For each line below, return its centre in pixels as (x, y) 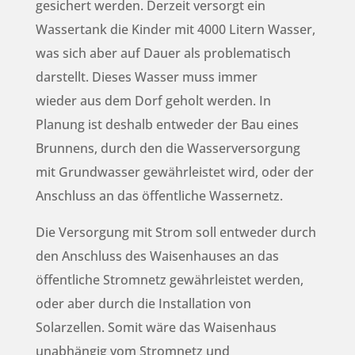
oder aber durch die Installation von (143, 304)
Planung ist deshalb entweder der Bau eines (167, 125)
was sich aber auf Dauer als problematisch (163, 53)
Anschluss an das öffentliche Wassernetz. (159, 196)
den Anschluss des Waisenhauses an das (157, 256)
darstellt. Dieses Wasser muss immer (146, 77)
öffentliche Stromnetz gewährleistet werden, (169, 280)
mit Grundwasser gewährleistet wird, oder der (174, 172)
